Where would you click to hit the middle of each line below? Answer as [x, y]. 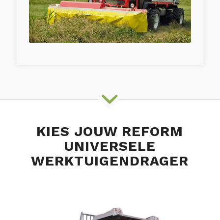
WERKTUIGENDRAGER [110, 161]
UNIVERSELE [110, 146]
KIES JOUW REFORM [110, 132]
